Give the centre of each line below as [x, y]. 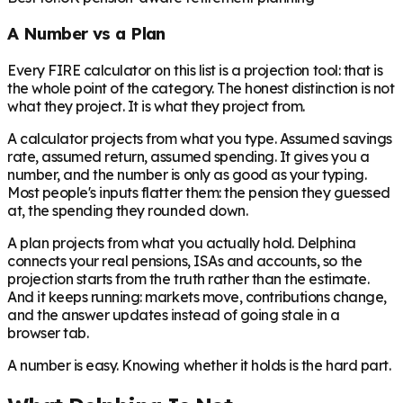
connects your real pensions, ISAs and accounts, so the [185, 261]
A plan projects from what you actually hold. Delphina [182, 243]
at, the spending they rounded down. [128, 210]
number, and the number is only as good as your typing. [187, 175]
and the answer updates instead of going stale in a [174, 315]
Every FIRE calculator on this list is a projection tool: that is [195, 70]
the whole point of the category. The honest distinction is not [201, 88]
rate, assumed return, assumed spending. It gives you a [188, 157]
